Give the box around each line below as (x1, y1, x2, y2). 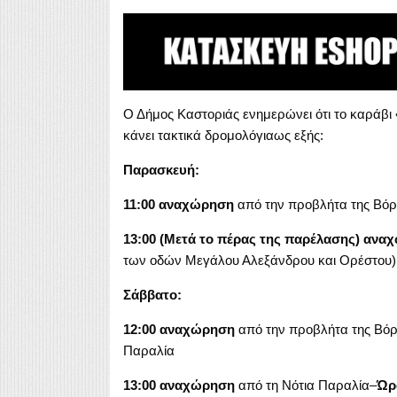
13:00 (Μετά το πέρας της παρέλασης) (122, 230, 360, 246)
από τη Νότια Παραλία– (234, 377, 377, 393)
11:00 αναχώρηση (122, 196, 237, 212)
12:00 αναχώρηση (122, 321, 235, 337)
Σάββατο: (122, 286, 182, 302)
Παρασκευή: (122, 161, 199, 177)
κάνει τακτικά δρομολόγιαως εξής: (122, 127, 323, 143)
